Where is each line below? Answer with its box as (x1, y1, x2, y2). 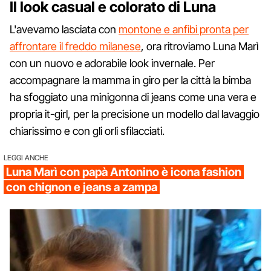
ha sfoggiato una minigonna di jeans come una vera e (10, 90, 256, 103)
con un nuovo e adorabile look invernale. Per (10, 56, 215, 70)
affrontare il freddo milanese (10, 39, 141, 53)
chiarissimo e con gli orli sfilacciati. (10, 124, 165, 137)
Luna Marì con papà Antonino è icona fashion (6, 165, 241, 179)
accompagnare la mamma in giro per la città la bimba (10, 73, 251, 87)
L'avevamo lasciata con (10, 22, 119, 36)
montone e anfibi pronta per (119, 22, 249, 36)
